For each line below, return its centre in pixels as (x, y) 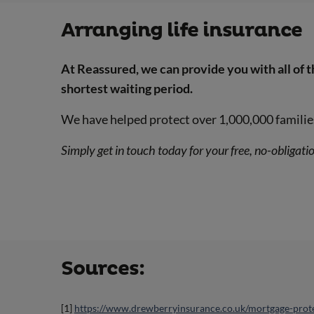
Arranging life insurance (182, 31)
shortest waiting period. (127, 89)
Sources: (103, 268)
